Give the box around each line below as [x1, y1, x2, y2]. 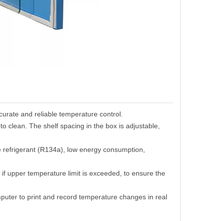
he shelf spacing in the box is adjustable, [34, 121, 160, 130]
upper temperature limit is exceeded [7, 169, 120, 177]
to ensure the [122, 169, 165, 177]
